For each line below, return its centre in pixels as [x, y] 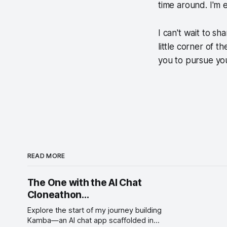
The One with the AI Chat [84, 182]
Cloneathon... [58, 195]
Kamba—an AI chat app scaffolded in [90, 220]
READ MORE [46, 156]
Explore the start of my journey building [94, 210]
